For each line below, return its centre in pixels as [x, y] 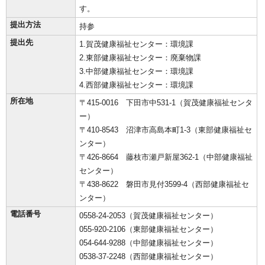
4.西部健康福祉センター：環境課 [136, 85]
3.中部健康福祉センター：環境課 [136, 72]
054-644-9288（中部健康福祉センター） [148, 243]
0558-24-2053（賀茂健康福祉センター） [148, 216]
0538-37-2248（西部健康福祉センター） [148, 257]
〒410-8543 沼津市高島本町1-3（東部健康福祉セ [166, 130]
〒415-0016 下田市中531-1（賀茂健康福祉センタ [166, 103]
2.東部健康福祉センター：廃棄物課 [140, 58]
